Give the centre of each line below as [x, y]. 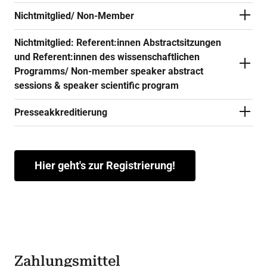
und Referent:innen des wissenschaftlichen [107, 57]
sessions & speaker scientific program [97, 86]
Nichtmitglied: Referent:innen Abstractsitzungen [118, 43]
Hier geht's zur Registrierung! [105, 165]
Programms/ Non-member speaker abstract [72, 71]
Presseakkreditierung [61, 112]
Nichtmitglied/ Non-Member [74, 16]
